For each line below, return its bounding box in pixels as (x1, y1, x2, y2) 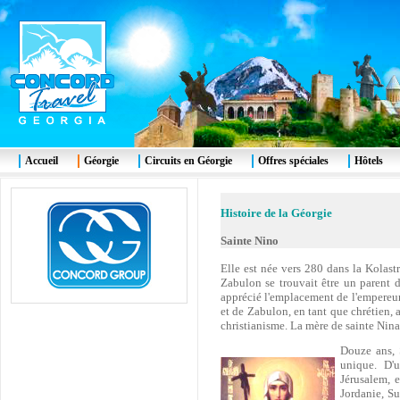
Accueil (25, 154, 58, 167)
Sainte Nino (221, 234, 279, 247)
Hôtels (354, 154, 383, 167)
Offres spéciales (258, 154, 329, 167)
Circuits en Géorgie (145, 154, 232, 167)
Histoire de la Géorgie (221, 206, 332, 220)
